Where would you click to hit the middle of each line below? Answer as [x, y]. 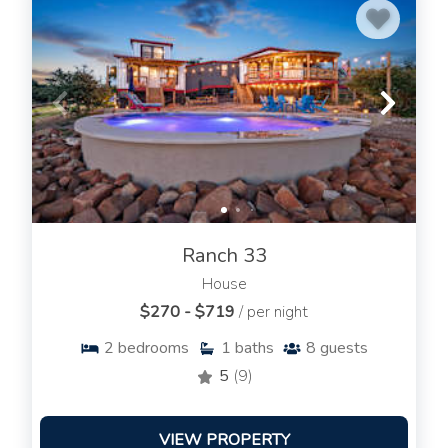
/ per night [273, 312]
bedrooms [153, 348]
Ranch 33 [224, 256]
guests [344, 348]
